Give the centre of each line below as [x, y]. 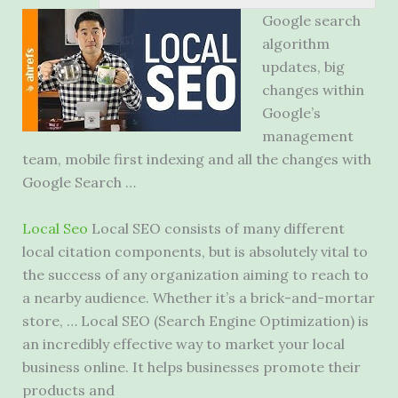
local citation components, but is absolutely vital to [195, 251]
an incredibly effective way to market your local [183, 343]
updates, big [303, 67]
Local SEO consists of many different [216, 228]
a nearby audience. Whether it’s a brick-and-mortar [198, 297]
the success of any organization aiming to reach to [195, 274]
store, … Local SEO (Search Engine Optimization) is [195, 320]
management [307, 136]
